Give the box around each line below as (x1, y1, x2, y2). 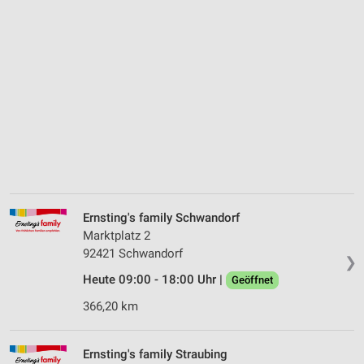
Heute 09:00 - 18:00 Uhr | (83, 272, 226, 288)
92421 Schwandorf (83, 246, 183, 262)
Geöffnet (232, 274, 273, 287)
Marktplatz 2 (83, 228, 150, 244)
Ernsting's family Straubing (83, 347, 227, 362)
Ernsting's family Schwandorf (83, 210, 240, 226)
